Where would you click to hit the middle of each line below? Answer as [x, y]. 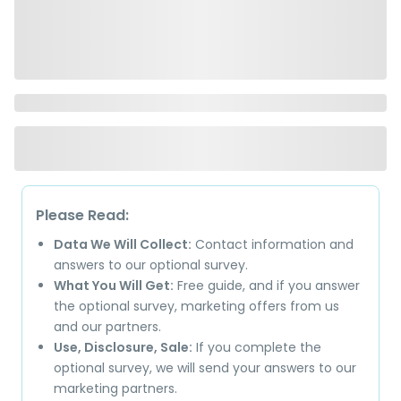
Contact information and [273, 244]
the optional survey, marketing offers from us [196, 306]
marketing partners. [115, 388]
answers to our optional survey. [151, 265]
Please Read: [82, 215]
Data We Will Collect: [123, 244]
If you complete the [257, 347]
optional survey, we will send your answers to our [205, 368]
